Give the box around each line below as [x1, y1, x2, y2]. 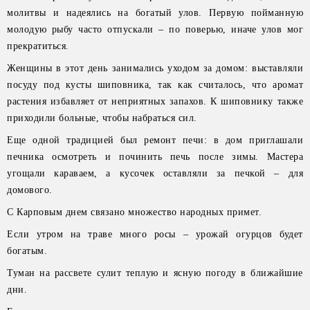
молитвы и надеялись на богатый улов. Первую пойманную [7, 8, 303, 18]
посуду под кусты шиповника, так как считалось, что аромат [7, 80, 303, 90]
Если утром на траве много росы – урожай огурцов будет [7, 229, 303, 239]
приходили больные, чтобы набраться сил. [7, 113, 197, 123]
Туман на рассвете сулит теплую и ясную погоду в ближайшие [7, 268, 303, 278]
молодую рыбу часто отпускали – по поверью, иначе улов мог [7, 24, 303, 35]
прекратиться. [7, 41, 69, 51]
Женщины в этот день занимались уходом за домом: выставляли [7, 63, 303, 73]
